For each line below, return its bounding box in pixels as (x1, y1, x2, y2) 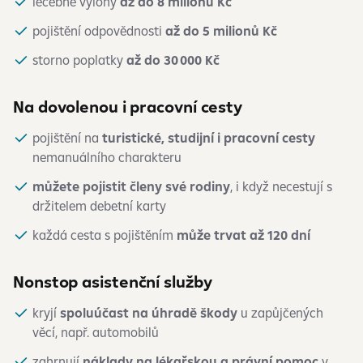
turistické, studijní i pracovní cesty (102, 130, 315, 146)
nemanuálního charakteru (32, 149, 181, 165)
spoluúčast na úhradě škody (60, 305, 237, 321)
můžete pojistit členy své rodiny (32, 178, 230, 194)
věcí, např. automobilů (32, 324, 159, 340)
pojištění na (32, 130, 102, 146)
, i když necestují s (230, 178, 332, 194)
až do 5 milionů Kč (165, 23, 277, 39)
